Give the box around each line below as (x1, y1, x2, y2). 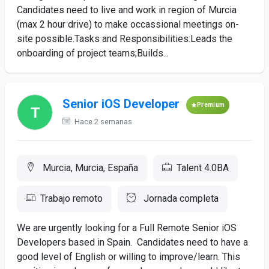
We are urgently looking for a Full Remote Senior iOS (17, 222, 237, 234)
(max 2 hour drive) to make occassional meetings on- (17, 19, 239, 30)
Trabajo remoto (40, 193, 103, 204)
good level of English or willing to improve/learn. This (17, 251, 240, 262)
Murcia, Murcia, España (40, 162, 138, 174)
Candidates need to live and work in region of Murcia (17, 4, 237, 16)
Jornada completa (141, 193, 219, 204)
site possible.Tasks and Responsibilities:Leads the (17, 33, 232, 44)
